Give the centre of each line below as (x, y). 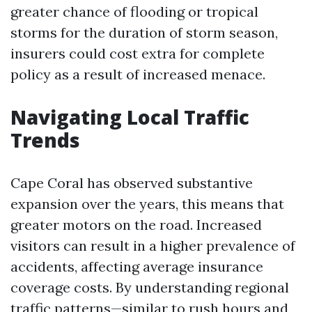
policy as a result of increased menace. (138, 74)
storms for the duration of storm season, (144, 32)
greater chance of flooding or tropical (134, 11)
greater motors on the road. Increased (136, 225)
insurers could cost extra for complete (138, 53)
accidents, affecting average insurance (137, 266)
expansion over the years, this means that (147, 204)
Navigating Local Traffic (130, 117)
